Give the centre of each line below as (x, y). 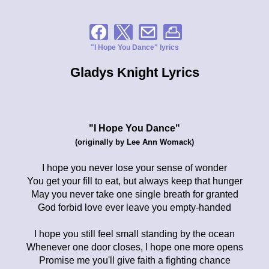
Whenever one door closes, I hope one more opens (134, 247)
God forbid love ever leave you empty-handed (134, 207)
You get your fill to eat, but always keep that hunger (134, 181)
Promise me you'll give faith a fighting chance (134, 260)
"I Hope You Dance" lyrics (134, 47)
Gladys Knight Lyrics (134, 72)
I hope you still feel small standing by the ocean (134, 234)
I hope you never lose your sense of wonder (134, 168)
